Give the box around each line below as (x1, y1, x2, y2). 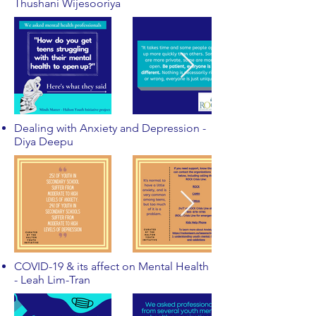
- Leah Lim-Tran (14, 273, 90, 286)
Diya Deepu (14, 135, 73, 148)
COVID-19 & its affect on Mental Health (14, 260, 209, 273)
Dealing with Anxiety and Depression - (14, 121, 206, 135)
